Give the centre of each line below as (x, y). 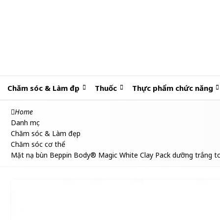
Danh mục (25, 123)
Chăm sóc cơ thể (38, 144)
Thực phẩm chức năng (172, 88)
